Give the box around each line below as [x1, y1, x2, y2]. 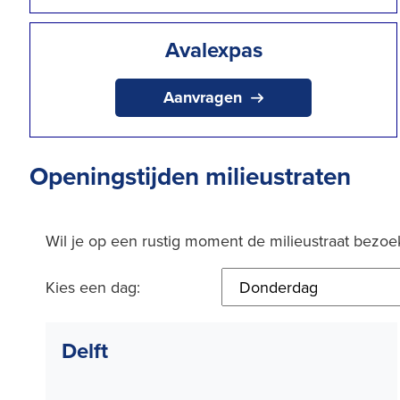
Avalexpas [164, 34, 262, 65]
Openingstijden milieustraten [29, 158, 351, 194]
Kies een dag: [46, 275, 140, 298]
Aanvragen [163, 86, 242, 109]
